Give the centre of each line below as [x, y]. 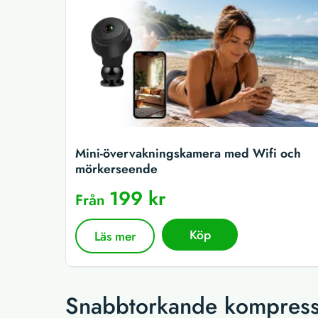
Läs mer [115, 236]
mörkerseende [116, 169]
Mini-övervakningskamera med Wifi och [188, 153]
